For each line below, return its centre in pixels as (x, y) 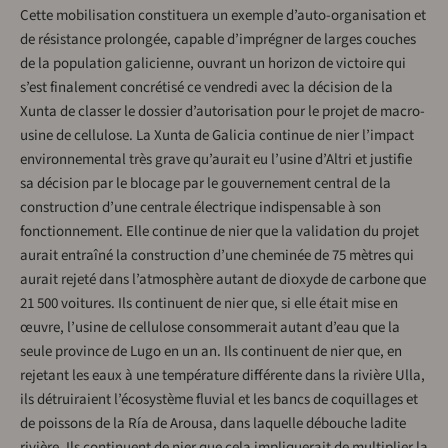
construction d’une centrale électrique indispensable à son (200, 208)
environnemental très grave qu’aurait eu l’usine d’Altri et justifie (216, 160)
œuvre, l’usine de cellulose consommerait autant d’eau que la (210, 328)
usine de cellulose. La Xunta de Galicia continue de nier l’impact (217, 136)
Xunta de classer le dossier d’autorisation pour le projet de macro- (222, 112)
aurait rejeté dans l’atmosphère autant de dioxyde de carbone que (223, 280)
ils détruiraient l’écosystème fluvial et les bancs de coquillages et (219, 400)
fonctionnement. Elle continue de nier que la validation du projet (219, 232)
